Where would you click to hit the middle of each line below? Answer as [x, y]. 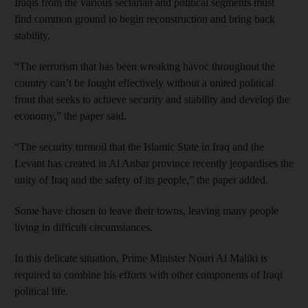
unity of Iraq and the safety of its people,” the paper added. [141, 180]
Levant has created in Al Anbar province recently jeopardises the [154, 163]
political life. [41, 291]
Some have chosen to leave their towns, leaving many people [146, 211]
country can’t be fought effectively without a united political [144, 83]
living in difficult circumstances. [84, 227]
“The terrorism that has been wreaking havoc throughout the [145, 66]
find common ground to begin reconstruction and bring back [145, 19]
